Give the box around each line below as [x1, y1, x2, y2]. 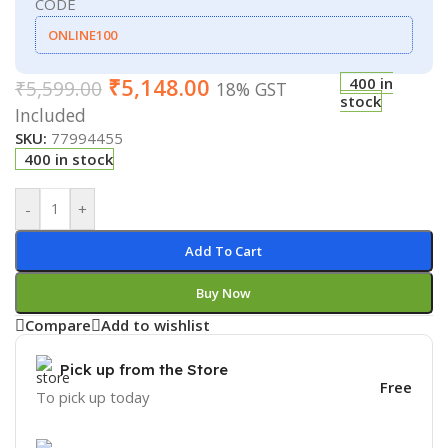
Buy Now [196, 283, 252, 302]
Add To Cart [185, 241, 263, 260]
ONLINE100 [48, 25, 117, 44]
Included [15, 102, 86, 127]
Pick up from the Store [60, 359, 228, 379]
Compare [25, 315, 91, 336]
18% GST [216, 76, 287, 101]
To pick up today [36, 386, 150, 407]
